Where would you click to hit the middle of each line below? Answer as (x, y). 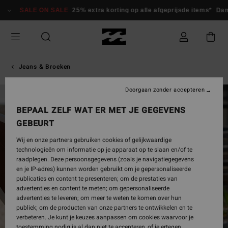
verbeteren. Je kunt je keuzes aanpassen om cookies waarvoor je (105, 217)
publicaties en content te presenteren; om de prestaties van (97, 179)
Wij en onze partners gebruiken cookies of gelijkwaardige (94, 140)
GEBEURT (35, 124)
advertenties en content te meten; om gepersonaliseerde (93, 188)
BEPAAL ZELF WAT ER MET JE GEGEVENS (101, 110)
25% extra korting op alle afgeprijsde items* (136, 10)
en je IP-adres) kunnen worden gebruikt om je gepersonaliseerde (104, 169)
